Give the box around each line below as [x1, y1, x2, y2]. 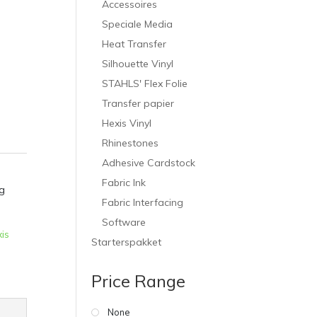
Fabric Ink [102, 176, 146, 189]
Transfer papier [102, 97, 175, 110]
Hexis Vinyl [102, 117, 152, 129]
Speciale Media [102, 18, 173, 30]
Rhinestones [102, 137, 159, 149]
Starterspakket [91, 236, 162, 248]
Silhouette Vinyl [102, 57, 174, 70]
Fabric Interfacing [102, 196, 184, 209]
